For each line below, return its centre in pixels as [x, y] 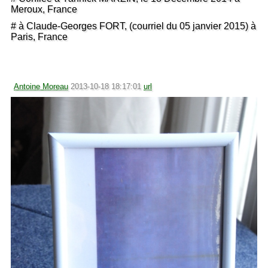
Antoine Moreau [41, 86]
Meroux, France [44, 9]
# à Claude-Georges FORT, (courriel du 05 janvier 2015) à [133, 26]
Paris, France [39, 36]
